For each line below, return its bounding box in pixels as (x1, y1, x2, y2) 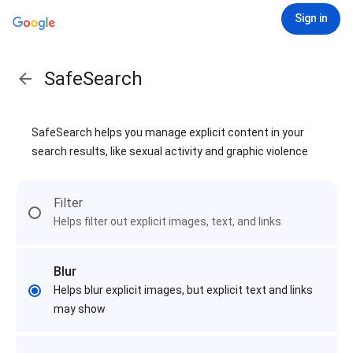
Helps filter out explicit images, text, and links (54, 215, 281, 228)
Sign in (294, 12, 328, 24)
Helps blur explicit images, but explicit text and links (54, 284, 313, 296)
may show (54, 303, 106, 315)
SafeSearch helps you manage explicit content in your (32, 126, 304, 139)
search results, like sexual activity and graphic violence (32, 145, 308, 158)
